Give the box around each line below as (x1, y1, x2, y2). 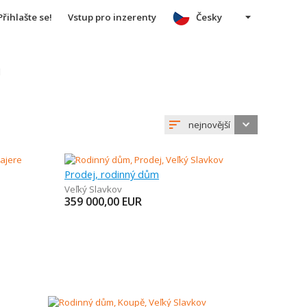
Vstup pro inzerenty (67, 11, 156, 23)
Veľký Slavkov (64, 183, 122, 195)
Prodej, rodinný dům (64, 167, 159, 181)
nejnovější (188, 119, 230, 131)
